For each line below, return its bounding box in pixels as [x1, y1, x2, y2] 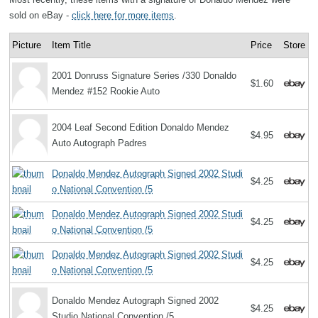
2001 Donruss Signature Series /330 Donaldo [52, 70, 237, 82]
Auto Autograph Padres [52, 138, 148, 149]
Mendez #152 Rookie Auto [52, 86, 160, 97]
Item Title [52, 40, 92, 51]
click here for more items [72, 10, 174, 21]
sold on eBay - [9, 10, 72, 21]
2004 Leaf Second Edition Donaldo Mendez [52, 122, 230, 133]
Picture [12, 40, 42, 51]
